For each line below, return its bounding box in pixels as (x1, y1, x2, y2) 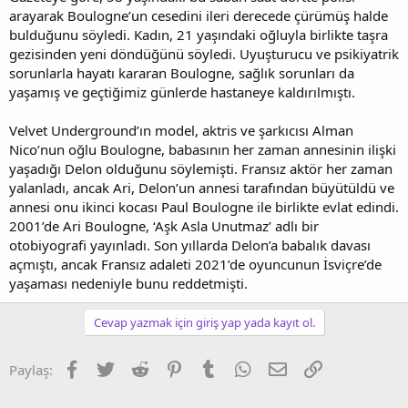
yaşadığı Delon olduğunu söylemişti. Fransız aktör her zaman (9, 158, 393, 178)
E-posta (285, 358, 332, 377)
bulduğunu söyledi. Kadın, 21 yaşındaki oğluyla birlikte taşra (9, 25, 388, 44)
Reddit (148, 358, 189, 377)
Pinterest (182, 358, 239, 377)
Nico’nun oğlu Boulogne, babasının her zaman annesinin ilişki (9, 139, 396, 158)
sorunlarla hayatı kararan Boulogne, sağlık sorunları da (9, 63, 354, 82)
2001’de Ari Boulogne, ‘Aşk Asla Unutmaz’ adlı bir (9, 216, 319, 235)
